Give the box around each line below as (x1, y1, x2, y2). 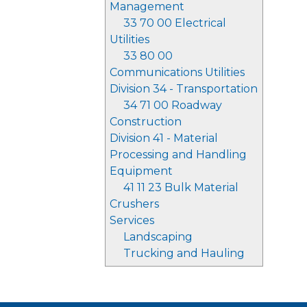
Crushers (110, 197, 159, 210)
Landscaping (123, 230, 193, 243)
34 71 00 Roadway (123, 99, 222, 112)
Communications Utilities (110, 66, 245, 79)
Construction (110, 115, 182, 128)
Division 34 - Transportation (110, 82, 258, 95)
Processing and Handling (110, 148, 247, 161)
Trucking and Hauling (123, 247, 245, 260)
